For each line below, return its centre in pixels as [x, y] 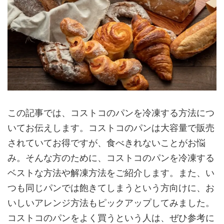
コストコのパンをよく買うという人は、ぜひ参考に [111, 217]
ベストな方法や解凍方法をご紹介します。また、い [111, 172]
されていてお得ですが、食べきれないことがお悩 [106, 142]
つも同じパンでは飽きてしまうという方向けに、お [111, 187]
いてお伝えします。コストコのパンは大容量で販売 [111, 127]
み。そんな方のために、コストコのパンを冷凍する [111, 157]
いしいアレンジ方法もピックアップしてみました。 [111, 202]
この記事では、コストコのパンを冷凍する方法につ [111, 112]
